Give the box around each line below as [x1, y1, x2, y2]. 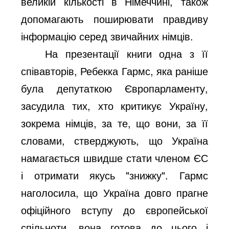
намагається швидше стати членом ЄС [21, 150, 208, 165]
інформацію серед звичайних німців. [21, 28, 194, 43]
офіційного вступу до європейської [21, 202, 208, 217]
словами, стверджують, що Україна [21, 132, 208, 148]
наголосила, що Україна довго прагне [21, 185, 208, 200]
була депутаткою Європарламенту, [21, 80, 208, 96]
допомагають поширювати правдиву [21, 11, 208, 26]
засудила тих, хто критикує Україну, [21, 98, 208, 113]
